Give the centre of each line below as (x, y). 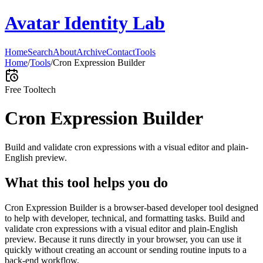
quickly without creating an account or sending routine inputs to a (126, 249)
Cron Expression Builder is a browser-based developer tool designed (131, 207)
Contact (121, 52)
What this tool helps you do (86, 182)
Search (40, 52)
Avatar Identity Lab (85, 23)
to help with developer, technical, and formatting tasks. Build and (125, 218)
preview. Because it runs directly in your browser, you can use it (123, 239)
